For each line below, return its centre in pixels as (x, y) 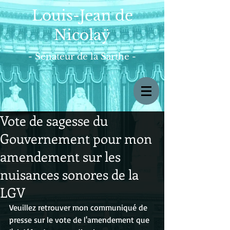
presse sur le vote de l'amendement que (80, 220)
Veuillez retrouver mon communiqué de (79, 207)
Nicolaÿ (82, 35)
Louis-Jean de (82, 16)
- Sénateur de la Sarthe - (82, 57)
